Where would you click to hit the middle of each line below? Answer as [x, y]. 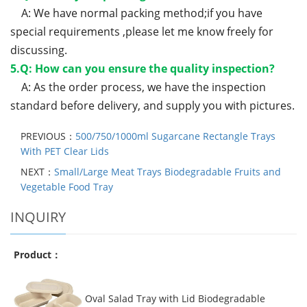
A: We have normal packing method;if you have [136, 13]
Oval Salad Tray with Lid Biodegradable [175, 298]
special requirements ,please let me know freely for [142, 31]
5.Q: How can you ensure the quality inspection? [143, 68]
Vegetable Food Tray [67, 186]
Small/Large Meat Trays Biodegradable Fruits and [168, 171]
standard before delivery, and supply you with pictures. [152, 105]
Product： [37, 254]
